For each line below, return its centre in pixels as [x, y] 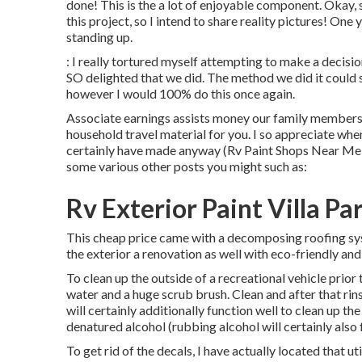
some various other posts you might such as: [187, 166]
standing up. [99, 37]
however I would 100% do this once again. [181, 93]
